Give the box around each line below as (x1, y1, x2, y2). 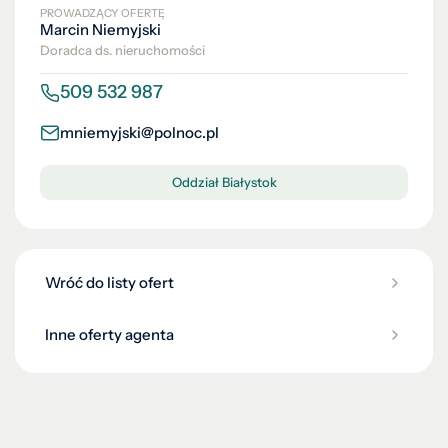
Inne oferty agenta (45, 325, 174, 344)
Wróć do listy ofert (45, 273, 174, 292)
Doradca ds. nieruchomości (40, 42, 205, 58)
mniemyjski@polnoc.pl (60, 123, 219, 142)
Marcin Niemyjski (40, 20, 161, 39)
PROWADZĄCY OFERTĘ (40, 6, 165, 20)
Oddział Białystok (171, 174, 277, 190)
